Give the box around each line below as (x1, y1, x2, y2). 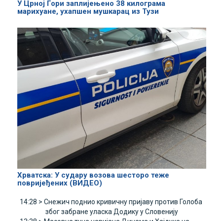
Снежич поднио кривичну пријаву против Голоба (44, 198, 202, 206)
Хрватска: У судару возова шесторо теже (17, 171, 169, 180)
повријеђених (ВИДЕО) (17, 179, 102, 188)
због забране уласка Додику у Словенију (45, 208, 178, 216)
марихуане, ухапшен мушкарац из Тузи (17, 6, 159, 16)
